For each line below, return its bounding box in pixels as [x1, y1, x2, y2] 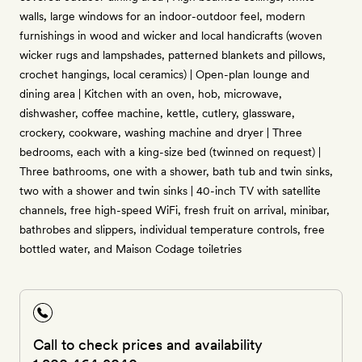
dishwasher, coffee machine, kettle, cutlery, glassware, [19, 107, 295, 120]
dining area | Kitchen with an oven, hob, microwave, [19, 87, 282, 100]
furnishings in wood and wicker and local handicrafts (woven [19, 29, 322, 42]
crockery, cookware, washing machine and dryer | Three [19, 126, 302, 139]
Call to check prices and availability [33, 336, 263, 353]
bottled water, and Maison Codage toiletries [19, 242, 242, 255]
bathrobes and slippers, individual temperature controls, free [19, 223, 325, 236]
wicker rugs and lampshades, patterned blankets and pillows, [19, 48, 326, 61]
